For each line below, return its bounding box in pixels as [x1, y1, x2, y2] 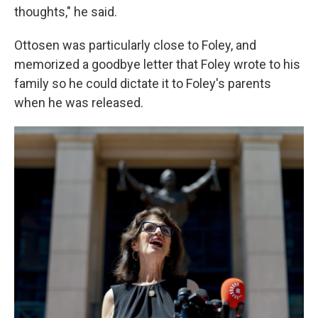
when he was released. [14, 95, 143, 111]
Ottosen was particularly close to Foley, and [14, 38, 256, 53]
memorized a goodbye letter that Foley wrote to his [14, 57, 300, 72]
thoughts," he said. [14, 4, 117, 20]
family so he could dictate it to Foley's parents [14, 76, 271, 92]
